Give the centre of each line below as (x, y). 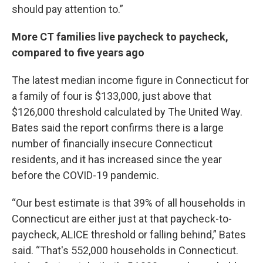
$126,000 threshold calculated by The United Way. (127, 112)
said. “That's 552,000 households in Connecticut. (125, 251)
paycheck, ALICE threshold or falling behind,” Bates (129, 235)
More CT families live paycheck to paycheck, (120, 37)
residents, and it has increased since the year (117, 160)
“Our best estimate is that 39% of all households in (129, 203)
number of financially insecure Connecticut (112, 144)
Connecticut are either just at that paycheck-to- (122, 219)
